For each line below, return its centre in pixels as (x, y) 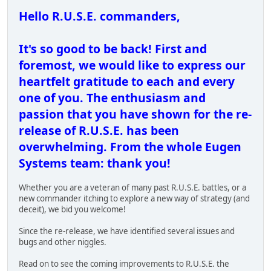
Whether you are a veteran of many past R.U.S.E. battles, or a (132, 187)
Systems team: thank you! (95, 163)
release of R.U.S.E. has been (99, 130)
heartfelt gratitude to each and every (127, 81)
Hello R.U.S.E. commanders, (100, 16)
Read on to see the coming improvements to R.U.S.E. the (124, 263)
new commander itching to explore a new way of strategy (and (134, 198)
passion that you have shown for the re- (135, 114)
